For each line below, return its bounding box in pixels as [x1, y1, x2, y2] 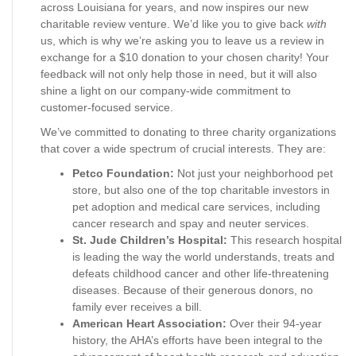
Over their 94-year [230, 317, 322, 330]
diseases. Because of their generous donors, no [72, 284, 313, 296]
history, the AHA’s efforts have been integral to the [72, 334, 323, 346]
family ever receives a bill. [72, 300, 202, 313]
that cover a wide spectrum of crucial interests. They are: [41, 142, 326, 155]
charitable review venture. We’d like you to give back [41, 17, 307, 30]
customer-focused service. [41, 101, 173, 114]
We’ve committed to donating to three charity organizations [41, 126, 336, 138]
